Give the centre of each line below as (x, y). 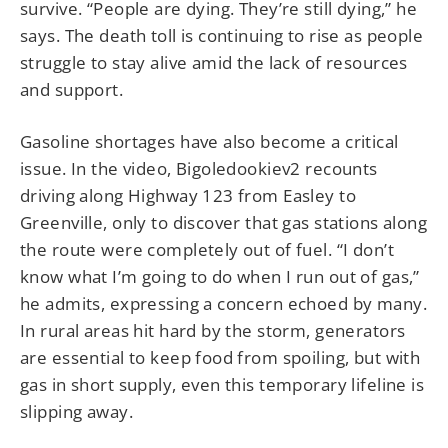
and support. (72, 90)
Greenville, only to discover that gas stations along (224, 223)
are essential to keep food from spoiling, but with (220, 358)
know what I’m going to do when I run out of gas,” (220, 277)
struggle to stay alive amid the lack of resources (214, 63)
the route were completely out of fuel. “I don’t (207, 250)
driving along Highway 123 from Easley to (188, 196)
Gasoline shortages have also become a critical (209, 142)
